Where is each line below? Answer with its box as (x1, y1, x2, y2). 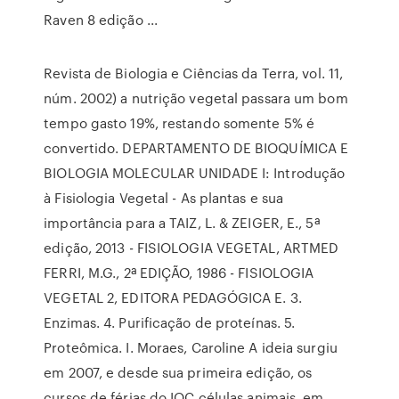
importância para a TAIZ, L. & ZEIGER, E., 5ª (44, 213, 320, 232)
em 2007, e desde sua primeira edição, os (44, 362, 313, 382)
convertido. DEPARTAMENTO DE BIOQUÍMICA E (44, 138, 349, 158)
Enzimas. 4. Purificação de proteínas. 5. (44, 313, 296, 332)
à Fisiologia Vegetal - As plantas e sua (44, 188, 284, 208)
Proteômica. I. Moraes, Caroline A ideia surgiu (44, 338, 338, 357)
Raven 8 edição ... (44, 10, 159, 29)
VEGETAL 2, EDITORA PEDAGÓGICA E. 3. (44, 288, 302, 307)
